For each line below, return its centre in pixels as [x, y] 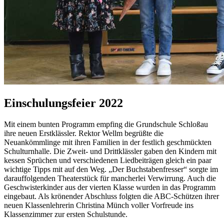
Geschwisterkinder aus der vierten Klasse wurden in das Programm [110, 187]
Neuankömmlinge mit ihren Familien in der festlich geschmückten [108, 142]
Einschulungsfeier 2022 [63, 103]
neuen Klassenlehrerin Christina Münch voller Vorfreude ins [99, 205]
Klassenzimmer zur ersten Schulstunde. [66, 214]
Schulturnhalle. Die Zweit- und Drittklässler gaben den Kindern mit [110, 151]
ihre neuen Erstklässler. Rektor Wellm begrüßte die [84, 133]
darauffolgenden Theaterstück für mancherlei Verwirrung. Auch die [110, 178]
